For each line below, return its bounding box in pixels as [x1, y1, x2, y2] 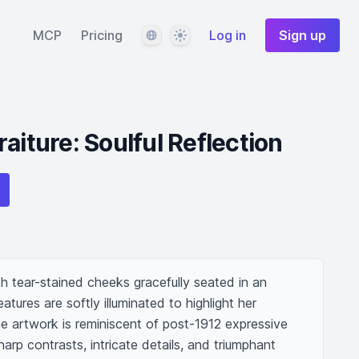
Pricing [81, 27, 123, 43]
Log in [209, 27, 246, 43]
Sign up [279, 27, 326, 43]
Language [141, 26, 198, 42]
